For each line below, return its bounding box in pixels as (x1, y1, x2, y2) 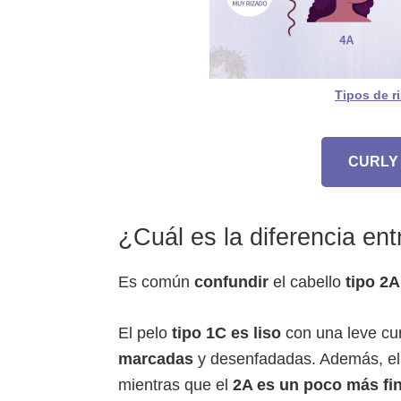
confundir (194, 272, 269, 291)
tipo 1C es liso (172, 323, 281, 342)
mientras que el (118, 375, 233, 394)
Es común (118, 272, 194, 291)
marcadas (118, 349, 193, 368)
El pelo (118, 323, 172, 342)
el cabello (269, 272, 346, 291)
